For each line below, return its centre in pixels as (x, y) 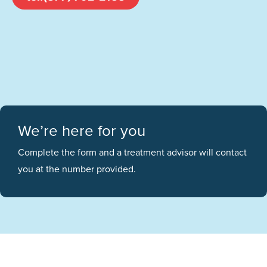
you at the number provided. (77, 169)
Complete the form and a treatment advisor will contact (132, 153)
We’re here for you (82, 131)
